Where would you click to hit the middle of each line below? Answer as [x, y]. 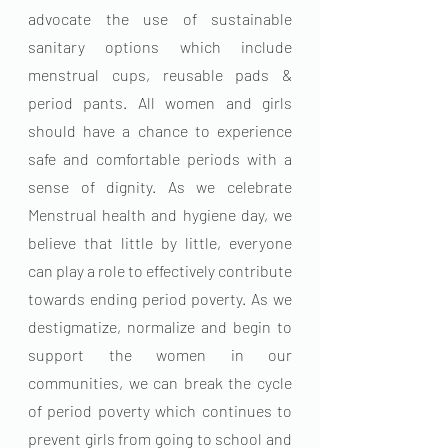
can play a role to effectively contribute [160, 270]
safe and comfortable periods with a [160, 158]
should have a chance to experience [160, 130]
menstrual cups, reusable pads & [160, 74]
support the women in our [160, 354]
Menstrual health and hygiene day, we [160, 214]
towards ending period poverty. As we [160, 298]
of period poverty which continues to [160, 410]
